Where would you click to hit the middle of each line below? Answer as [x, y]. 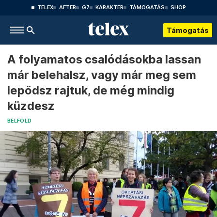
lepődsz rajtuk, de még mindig [91, 90]
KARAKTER [109, 8]
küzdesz [31, 106]
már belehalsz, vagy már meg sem [102, 75]
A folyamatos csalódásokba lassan [104, 59]
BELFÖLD [20, 121]
